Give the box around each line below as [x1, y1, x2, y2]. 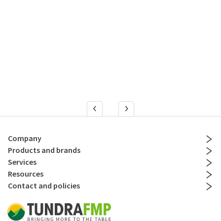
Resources [8, 169, 43, 179]
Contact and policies [8, 181, 80, 190]
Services [8, 157, 37, 167]
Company [8, 133, 41, 143]
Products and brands [8, 145, 80, 155]
